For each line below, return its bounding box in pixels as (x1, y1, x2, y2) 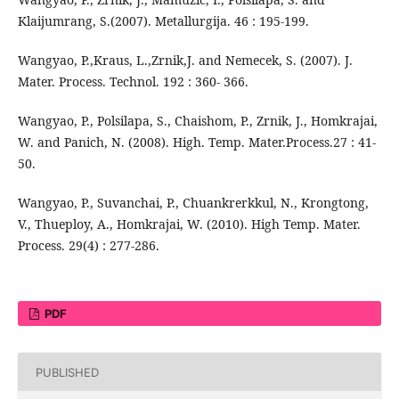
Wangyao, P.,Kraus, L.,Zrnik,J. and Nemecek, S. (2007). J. (17, 52, 353, 69)
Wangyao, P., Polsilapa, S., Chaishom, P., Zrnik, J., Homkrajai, (17, 112, 378, 130)
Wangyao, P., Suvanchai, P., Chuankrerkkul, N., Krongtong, (17, 194, 369, 212)
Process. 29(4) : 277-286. (17, 237, 159, 255)
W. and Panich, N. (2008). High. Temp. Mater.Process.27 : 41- (17, 134, 376, 151)
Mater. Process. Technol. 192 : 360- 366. (17, 73, 248, 91)
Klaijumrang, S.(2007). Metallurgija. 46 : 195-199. (17, 12, 309, 30)
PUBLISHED (35, 364, 99, 379)
